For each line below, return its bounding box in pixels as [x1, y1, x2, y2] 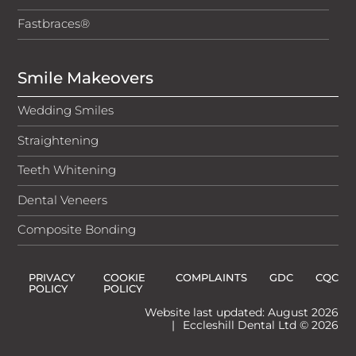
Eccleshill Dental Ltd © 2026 [179, 317, 339, 332]
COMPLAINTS [175, 270, 247, 284]
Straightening [17, 132, 99, 148]
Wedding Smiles [17, 103, 114, 118]
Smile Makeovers [17, 68, 154, 87]
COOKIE [103, 270, 145, 284]
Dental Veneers [17, 192, 108, 207]
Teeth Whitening [17, 162, 117, 178]
